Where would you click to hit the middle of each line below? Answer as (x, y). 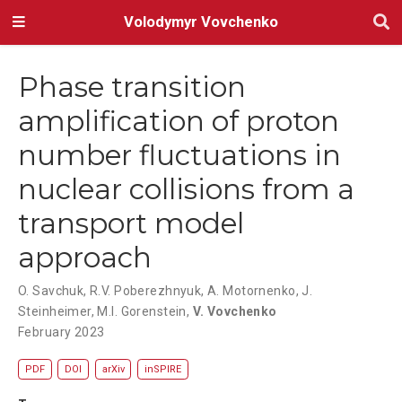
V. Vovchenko (235, 311)
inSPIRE (162, 370)
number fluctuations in (179, 155)
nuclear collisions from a (186, 189)
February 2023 (61, 332)
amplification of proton (179, 121)
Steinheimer (55, 311)
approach (85, 257)
